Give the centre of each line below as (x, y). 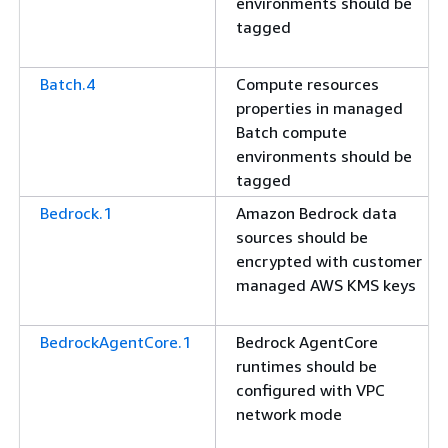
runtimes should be (306, 366)
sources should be (302, 237)
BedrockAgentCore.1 (115, 342)
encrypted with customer (329, 261)
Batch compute (291, 132)
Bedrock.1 (76, 213)
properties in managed (319, 108)
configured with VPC (310, 390)
